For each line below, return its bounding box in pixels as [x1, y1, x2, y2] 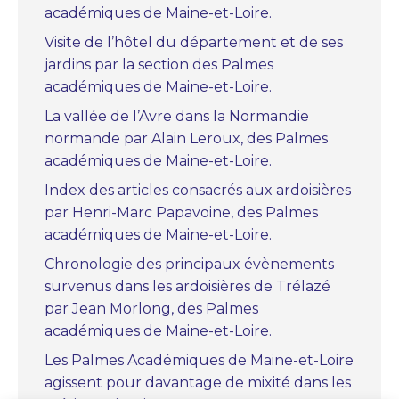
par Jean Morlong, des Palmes [45, 299, 258, 317]
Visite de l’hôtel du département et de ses [45, 33, 343, 51]
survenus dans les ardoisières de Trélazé [45, 277, 330, 295]
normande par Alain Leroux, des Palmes [45, 129, 328, 147]
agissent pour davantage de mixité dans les [45, 373, 351, 391]
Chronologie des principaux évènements [45, 255, 334, 273]
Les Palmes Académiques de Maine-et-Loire [45, 351, 354, 369]
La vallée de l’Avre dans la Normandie [45, 107, 309, 125]
